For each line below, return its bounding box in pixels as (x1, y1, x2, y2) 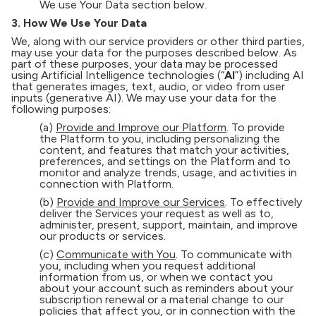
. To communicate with (176, 248, 292, 261)
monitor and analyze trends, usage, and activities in (39, 166, 297, 179)
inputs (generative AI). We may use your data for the (11, 91, 276, 104)
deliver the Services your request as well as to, (39, 207, 274, 220)
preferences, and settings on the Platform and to (39, 154, 291, 168)
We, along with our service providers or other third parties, (11, 35, 305, 48)
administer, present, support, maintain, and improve (39, 218, 298, 231)
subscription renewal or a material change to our (39, 293, 284, 306)
